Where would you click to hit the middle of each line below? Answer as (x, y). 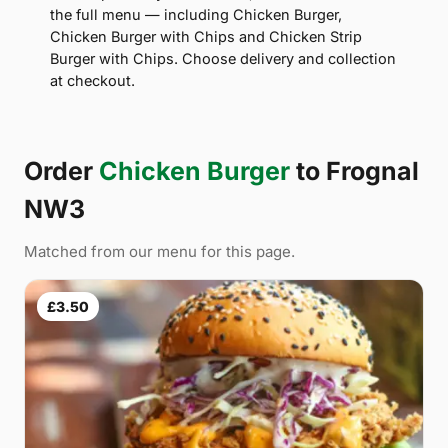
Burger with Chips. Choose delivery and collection (223, 58)
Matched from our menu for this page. (159, 251)
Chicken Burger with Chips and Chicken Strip (206, 36)
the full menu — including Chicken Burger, (196, 14)
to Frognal (354, 170)
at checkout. (92, 80)
